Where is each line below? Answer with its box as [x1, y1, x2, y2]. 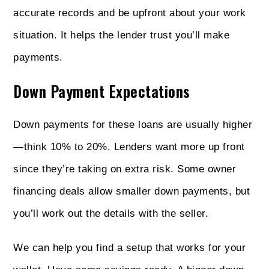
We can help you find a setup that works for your [13, 241, 246, 253]
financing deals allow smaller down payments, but [13, 185, 250, 197]
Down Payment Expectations [13, 79, 190, 102]
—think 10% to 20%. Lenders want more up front [13, 141, 245, 153]
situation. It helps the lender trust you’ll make [13, 29, 230, 41]
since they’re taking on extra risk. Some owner [13, 163, 237, 175]
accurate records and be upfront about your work [13, 7, 246, 19]
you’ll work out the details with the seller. [13, 207, 212, 219]
